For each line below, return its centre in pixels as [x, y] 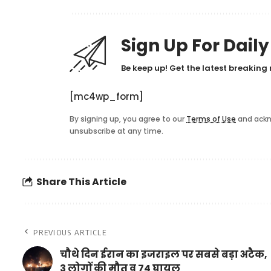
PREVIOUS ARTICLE [70, 233]
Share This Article [82, 181]
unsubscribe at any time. [117, 131]
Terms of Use [211, 119]
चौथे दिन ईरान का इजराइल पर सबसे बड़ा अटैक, [164, 255]
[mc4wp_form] [107, 97]
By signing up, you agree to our [128, 119]
